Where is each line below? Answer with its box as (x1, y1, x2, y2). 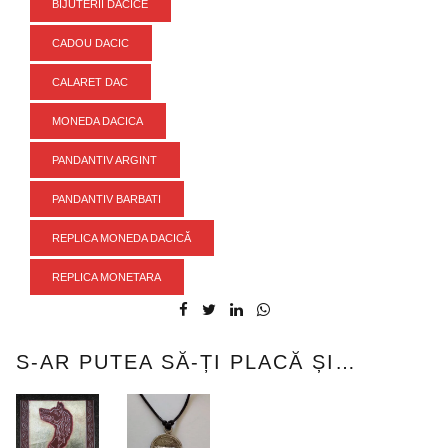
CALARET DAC (52, 75, 129, 88)
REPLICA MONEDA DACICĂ (52, 232, 192, 245)
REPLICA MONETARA (52, 271, 162, 284)
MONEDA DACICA (52, 114, 144, 127)
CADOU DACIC (52, 36, 130, 49)
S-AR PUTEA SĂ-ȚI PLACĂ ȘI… (16, 351, 357, 374)
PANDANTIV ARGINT (52, 154, 158, 166)
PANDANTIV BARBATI (52, 193, 162, 206)
